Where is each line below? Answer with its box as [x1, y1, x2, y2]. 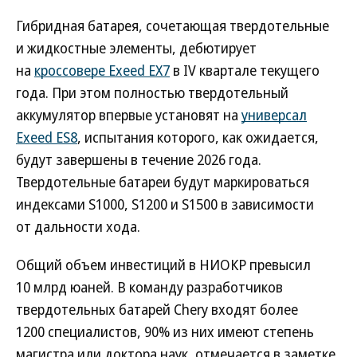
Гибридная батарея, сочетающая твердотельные [16, 16, 329, 35]
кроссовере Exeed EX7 [34, 61, 170, 80]
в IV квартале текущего [170, 61, 320, 80]
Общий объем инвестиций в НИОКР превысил [16, 255, 311, 274]
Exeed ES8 [16, 127, 77, 147]
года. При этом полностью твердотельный [16, 83, 288, 102]
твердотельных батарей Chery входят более [16, 300, 298, 319]
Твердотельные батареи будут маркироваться [16, 172, 309, 191]
